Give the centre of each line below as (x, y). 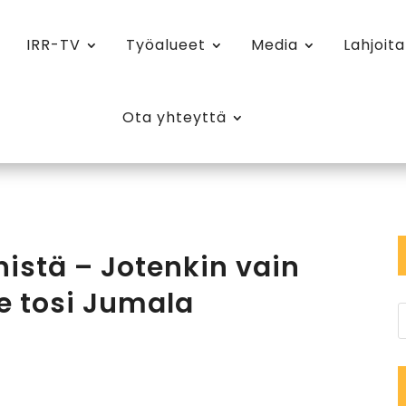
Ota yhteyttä (175, 117)
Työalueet (166, 45)
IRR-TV (54, 45)
